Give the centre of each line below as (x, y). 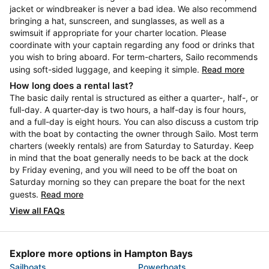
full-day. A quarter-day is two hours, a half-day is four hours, (128, 110)
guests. (25, 194)
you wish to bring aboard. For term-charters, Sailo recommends (134, 57)
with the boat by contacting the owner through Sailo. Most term (134, 134)
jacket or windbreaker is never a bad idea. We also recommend (133, 9)
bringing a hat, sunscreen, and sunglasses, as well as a (117, 21)
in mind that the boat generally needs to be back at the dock (129, 158)
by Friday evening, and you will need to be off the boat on (123, 170)
